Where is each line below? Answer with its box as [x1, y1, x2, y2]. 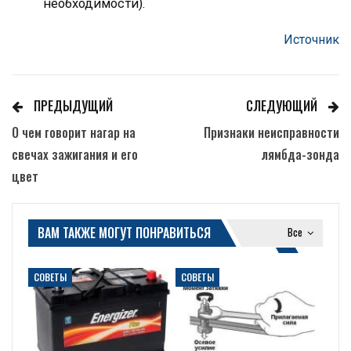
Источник [284, 31, 339, 47]
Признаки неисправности [204, 122, 339, 142]
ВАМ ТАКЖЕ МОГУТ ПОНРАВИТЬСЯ [38, 223, 211, 242]
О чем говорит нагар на [12, 122, 136, 142]
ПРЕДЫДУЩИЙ [31, 96, 113, 115]
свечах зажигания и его [12, 144, 138, 164]
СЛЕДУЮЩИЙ [246, 96, 320, 115]
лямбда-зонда [261, 144, 339, 164]
